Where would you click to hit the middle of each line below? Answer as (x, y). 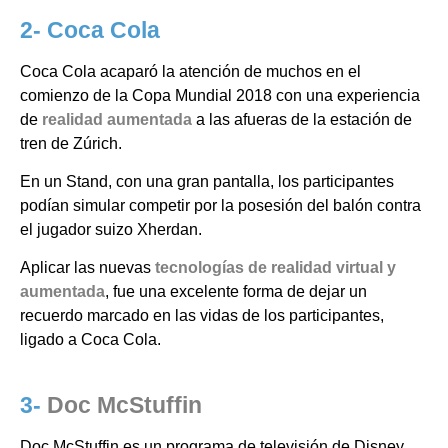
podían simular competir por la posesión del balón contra (220, 205)
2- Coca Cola (90, 29)
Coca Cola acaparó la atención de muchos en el (190, 71)
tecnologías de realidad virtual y (273, 268)
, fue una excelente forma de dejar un (236, 292)
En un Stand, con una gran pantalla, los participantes (207, 181)
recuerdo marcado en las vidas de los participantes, (202, 316)
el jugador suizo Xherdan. (113, 229)
